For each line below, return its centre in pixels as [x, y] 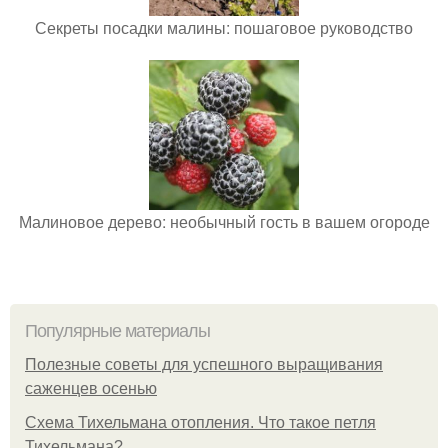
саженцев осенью [91, 388]
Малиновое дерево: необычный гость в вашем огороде [224, 221]
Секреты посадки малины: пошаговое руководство [224, 27]
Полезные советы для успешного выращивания [204, 364]
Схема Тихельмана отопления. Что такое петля [200, 422]
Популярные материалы [117, 330]
